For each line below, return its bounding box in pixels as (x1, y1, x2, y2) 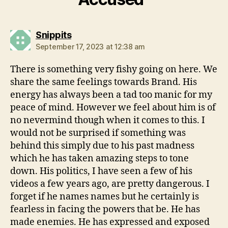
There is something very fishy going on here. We (10, 63, 217, 75)
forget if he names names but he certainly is (10, 190, 199, 203)
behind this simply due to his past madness (10, 139, 194, 152)
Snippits (36, 29, 71, 40)
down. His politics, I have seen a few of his (10, 165, 192, 177)
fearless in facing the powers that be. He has (10, 203, 200, 215)
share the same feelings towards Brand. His (10, 76, 197, 88)
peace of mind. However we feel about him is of (10, 101, 216, 113)
